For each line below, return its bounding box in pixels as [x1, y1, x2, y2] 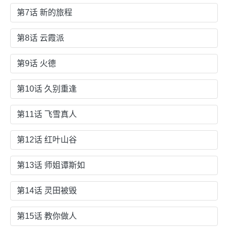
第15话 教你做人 [17, 211, 77, 220]
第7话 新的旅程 [17, 8, 72, 17]
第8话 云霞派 [17, 33, 64, 42]
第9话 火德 [17, 59, 56, 68]
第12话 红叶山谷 [17, 135, 77, 144]
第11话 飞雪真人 [17, 109, 77, 119]
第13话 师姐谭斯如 [17, 160, 85, 169]
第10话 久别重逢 [17, 84, 77, 93]
